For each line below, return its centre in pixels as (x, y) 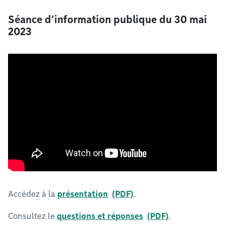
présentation (83, 194)
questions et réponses (100, 216)
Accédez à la (33, 194)
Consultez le (32, 216)
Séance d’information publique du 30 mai (107, 20)
